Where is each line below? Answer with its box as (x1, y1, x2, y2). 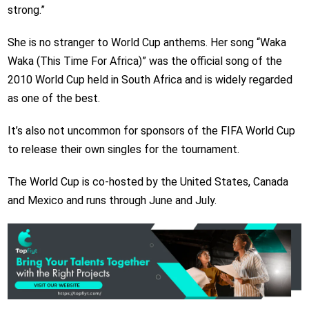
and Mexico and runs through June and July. (7, 194, 217, 208)
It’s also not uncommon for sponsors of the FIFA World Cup (7, 124, 295, 138)
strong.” (7, 3, 45, 17)
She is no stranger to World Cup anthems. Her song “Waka (7, 36, 286, 50)
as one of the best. (7, 92, 100, 106)
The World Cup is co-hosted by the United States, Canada (7, 175, 288, 189)
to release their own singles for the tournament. (7, 143, 239, 157)
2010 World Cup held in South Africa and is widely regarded (7, 73, 292, 87)
